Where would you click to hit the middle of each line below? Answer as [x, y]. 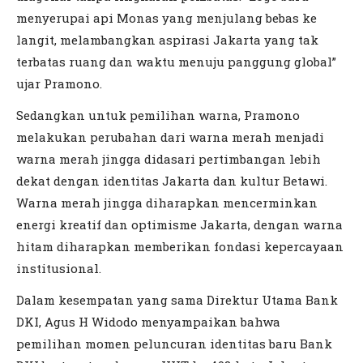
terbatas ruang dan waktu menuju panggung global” [176, 62]
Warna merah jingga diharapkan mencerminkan [167, 203]
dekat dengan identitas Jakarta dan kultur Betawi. [172, 181]
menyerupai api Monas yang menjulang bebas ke [167, 18]
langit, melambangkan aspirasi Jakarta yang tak [167, 40]
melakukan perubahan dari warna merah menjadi [170, 137]
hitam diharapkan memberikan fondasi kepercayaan [180, 247]
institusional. [59, 269]
